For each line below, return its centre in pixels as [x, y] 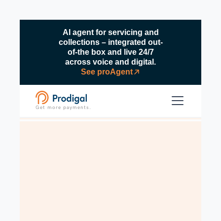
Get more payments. [63, 107]
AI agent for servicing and [110, 32]
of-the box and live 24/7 [110, 52]
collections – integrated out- [110, 42]
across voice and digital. [110, 62]
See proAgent [107, 72]
